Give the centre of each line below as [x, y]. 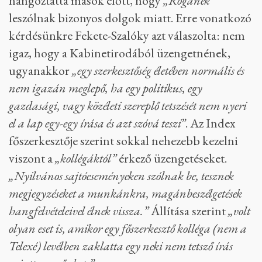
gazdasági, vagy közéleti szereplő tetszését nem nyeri [128, 106]
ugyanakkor [40, 70]
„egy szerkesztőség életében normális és [158, 70]
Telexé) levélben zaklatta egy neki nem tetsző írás [121, 246]
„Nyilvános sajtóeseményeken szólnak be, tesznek [121, 176]
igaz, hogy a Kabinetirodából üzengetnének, [120, 53]
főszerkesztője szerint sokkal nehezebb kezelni [123, 141]
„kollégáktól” [86, 158]
